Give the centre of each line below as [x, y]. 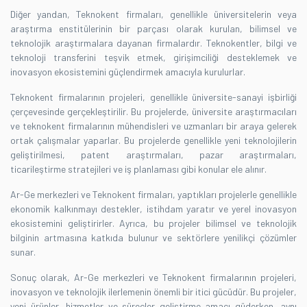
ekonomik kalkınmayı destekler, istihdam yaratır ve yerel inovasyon [153, 208]
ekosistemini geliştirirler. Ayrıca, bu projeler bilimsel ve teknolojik [153, 223]
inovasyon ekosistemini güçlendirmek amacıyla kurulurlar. [128, 71]
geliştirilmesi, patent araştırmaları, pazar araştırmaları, [153, 154]
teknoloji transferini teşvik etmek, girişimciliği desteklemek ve [153, 57]
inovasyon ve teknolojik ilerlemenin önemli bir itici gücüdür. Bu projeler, [153, 291]
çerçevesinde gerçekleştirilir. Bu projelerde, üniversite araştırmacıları [153, 111]
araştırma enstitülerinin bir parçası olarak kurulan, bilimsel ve [153, 28]
